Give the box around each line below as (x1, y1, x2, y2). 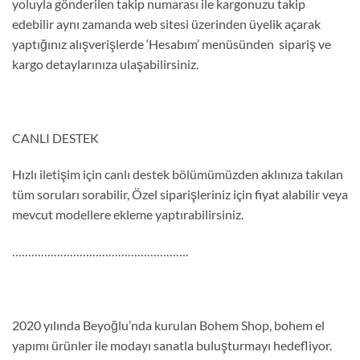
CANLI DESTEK (12, 129, 99, 145)
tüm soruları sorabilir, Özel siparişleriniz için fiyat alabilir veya (12, 186, 348, 202)
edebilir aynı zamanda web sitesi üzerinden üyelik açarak (12, 16, 321, 32)
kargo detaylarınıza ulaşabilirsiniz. (12, 56, 198, 72)
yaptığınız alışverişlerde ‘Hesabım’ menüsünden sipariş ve (12, 36, 331, 52)
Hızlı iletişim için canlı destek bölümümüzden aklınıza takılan (12, 166, 343, 182)
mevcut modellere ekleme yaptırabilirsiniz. (12, 207, 243, 223)
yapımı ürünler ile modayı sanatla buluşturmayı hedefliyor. (12, 337, 332, 353)
